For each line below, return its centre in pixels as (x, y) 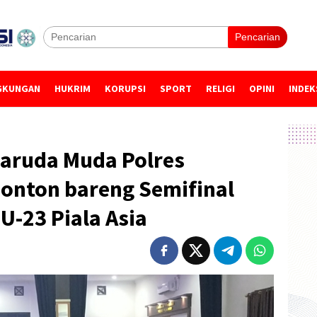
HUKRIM (73, 88)
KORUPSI (125, 88)
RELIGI (220, 88)
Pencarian (258, 37)
